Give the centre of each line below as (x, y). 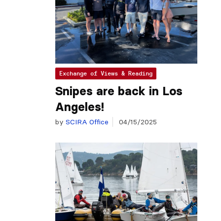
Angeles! (80, 107)
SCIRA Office (86, 122)
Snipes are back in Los (119, 91)
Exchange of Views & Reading (106, 73)
